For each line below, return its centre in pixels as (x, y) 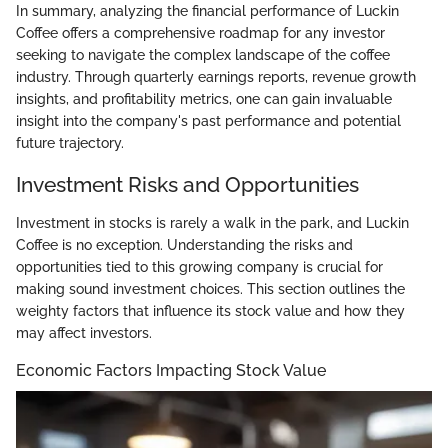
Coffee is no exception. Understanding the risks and (184, 244)
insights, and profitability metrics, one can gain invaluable (204, 99)
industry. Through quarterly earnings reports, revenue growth (216, 77)
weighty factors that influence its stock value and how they (210, 310)
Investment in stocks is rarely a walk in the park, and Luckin (212, 222)
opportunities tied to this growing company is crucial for (199, 266)
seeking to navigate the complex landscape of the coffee (203, 55)
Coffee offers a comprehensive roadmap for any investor (200, 33)
